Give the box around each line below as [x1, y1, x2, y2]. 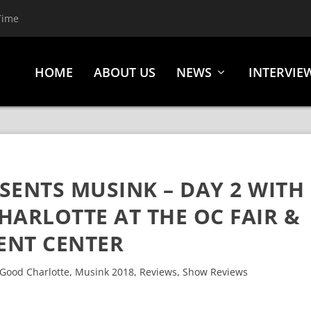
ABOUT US [93, 64, 155, 81]
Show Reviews [182, 265, 248, 278]
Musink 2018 [74, 265, 134, 278]
